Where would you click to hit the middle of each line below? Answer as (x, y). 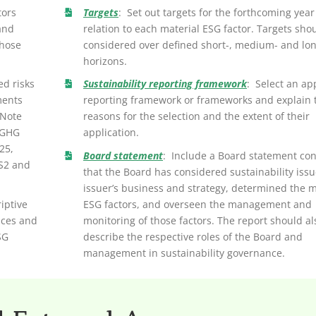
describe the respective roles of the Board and (193, 237)
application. (111, 133)
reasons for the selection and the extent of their (196, 116)
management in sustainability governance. (184, 253)
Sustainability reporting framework (165, 84)
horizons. (105, 61)
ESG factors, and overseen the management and (197, 205)
